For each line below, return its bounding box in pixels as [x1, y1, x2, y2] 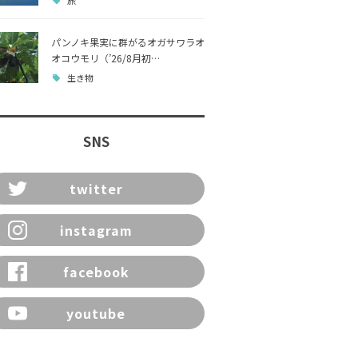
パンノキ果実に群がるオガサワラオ [51, 35, 205, 49]
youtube [66, 304, 125, 323]
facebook [62, 262, 129, 281]
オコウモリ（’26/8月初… [51, 51, 160, 65]
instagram [59, 221, 133, 240]
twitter [69, 179, 123, 198]
